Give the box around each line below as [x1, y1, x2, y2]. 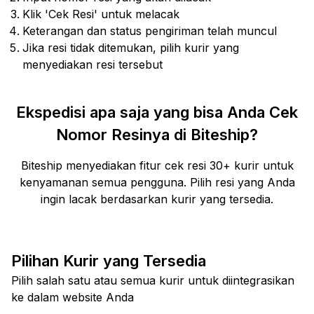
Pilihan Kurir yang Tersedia [11, 252, 206, 270]
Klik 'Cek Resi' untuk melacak [22, 7, 179, 21]
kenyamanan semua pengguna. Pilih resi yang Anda [19, 175, 295, 189]
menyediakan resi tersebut [22, 57, 163, 71]
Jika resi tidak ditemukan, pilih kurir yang [22, 41, 239, 55]
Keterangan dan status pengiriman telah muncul [22, 24, 277, 38]
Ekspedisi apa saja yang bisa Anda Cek [16, 103, 298, 121]
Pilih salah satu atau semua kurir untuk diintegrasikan [11, 273, 294, 287]
